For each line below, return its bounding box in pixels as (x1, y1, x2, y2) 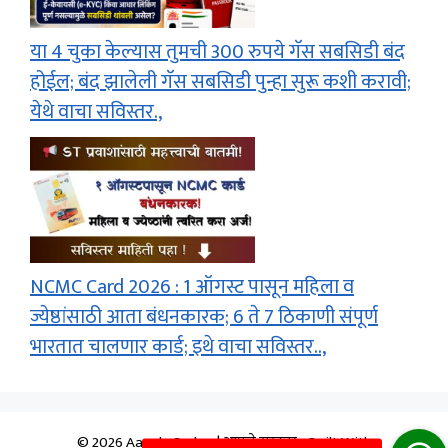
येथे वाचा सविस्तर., (30, 95, 162, 130)
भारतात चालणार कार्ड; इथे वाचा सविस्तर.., (30, 330, 326, 365)
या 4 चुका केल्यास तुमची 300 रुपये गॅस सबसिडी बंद (30, 35, 405, 70)
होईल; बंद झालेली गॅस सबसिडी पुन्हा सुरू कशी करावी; (30, 65, 411, 100)
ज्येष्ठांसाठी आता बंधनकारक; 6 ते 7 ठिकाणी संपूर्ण (30, 300, 378, 335)
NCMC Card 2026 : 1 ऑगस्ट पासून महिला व (30, 270, 354, 305)
